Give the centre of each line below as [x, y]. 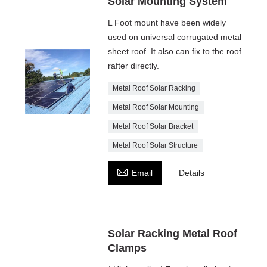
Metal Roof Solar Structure [156, 145]
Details [192, 173]
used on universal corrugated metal [175, 37]
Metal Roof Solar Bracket [153, 126]
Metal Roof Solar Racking [154, 88]
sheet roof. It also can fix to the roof [175, 51]
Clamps [128, 248]
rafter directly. [134, 65]
